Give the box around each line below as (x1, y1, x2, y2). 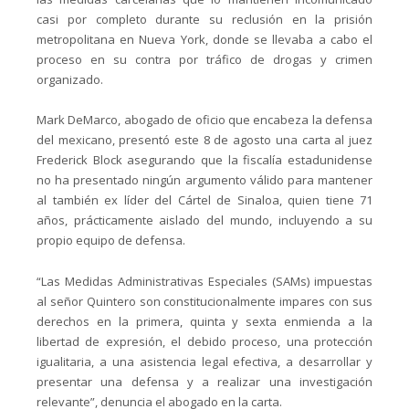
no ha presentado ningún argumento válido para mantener (37, 172, 372, 189)
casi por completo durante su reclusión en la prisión (37, 11, 372, 28)
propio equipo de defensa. (37, 232, 185, 249)
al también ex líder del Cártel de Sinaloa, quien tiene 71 (37, 192, 372, 209)
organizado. (37, 71, 103, 89)
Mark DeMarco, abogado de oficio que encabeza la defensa (37, 111, 372, 129)
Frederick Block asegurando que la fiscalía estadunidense (37, 152, 372, 169)
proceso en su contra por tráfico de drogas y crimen (37, 51, 372, 68)
